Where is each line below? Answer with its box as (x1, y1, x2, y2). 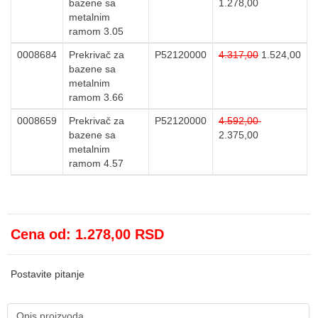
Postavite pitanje (11, 268, 84, 280)
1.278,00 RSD (75, 226, 164, 242)
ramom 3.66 (69, 91, 124, 103)
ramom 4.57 (69, 157, 124, 169)
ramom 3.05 (69, 25, 124, 37)
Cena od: (11, 226, 75, 242)
